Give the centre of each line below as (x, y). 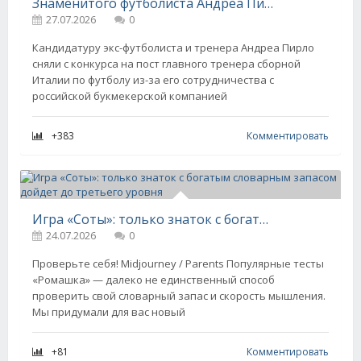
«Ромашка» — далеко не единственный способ (154, 280)
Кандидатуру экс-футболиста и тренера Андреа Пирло (173, 48)
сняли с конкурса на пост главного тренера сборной (166, 64)
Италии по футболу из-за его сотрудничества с (153, 80)
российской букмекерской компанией (130, 96)
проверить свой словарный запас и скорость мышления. (179, 296)
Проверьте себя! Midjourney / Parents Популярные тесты (178, 263)
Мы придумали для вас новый (109, 312)
